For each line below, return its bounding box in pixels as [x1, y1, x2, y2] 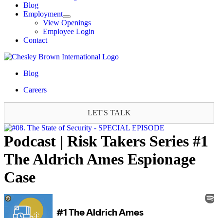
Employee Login [43, 27, 94, 36]
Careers [23, 86, 47, 94]
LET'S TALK [87, 109, 131, 117]
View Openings [43, 18, 91, 27]
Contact [23, 36, 47, 44]
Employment [23, 10, 63, 18]
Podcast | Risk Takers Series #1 [4, 132, 208, 150]
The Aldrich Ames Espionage [4, 150, 196, 168]
